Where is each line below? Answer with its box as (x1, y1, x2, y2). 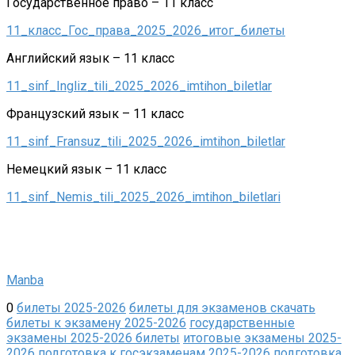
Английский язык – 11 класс (6, 50, 174, 66)
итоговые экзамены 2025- (183, 330, 342, 345)
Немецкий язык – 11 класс (6, 161, 166, 177)
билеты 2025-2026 (17, 300, 126, 315)
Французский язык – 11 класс (6, 105, 184, 121)
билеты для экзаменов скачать (129, 300, 315, 315)
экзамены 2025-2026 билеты (6, 330, 180, 345)
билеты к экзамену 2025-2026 (6, 315, 186, 330)
